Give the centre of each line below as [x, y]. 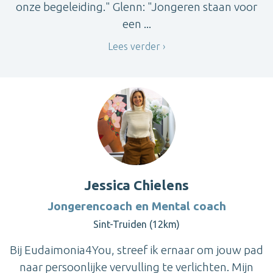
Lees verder [134, 47]
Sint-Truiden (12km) [136, 224]
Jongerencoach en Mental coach [136, 206]
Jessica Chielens [136, 185]
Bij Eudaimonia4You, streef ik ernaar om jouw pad [136, 250]
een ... [136, 24]
